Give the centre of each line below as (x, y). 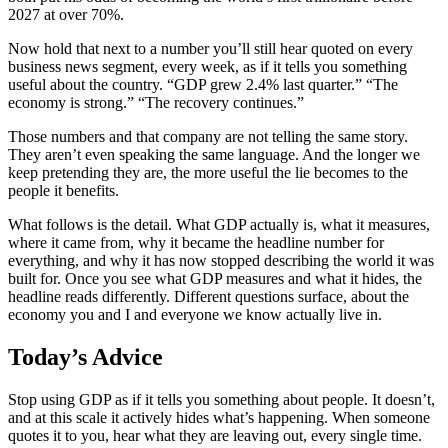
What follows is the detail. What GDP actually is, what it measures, (219, 224)
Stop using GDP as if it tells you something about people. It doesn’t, (221, 399)
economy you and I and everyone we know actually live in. (195, 314)
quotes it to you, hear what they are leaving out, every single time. (215, 435)
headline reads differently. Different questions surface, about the (208, 296)
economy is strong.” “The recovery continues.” (156, 102)
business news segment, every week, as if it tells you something (207, 66)
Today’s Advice (85, 356)
